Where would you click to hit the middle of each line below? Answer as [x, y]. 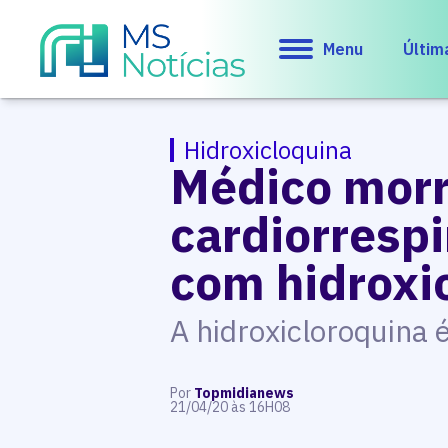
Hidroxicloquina [268, 150]
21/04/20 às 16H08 [230, 407]
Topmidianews [243, 393]
